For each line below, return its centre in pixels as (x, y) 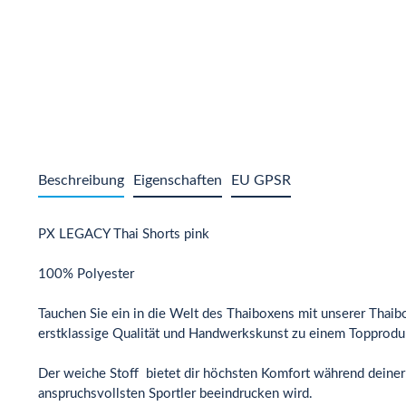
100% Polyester (86, 274)
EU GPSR (261, 180)
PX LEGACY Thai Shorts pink (124, 234)
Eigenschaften (178, 180)
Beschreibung (81, 180)
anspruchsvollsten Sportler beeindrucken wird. (175, 394)
